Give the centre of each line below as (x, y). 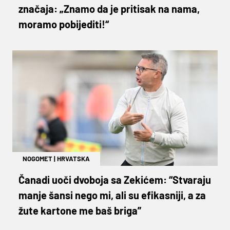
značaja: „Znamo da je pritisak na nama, (109, 8)
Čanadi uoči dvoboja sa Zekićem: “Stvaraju (115, 179)
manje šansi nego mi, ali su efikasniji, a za (112, 195)
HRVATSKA (73, 158)
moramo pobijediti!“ (64, 24)
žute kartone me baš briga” (80, 210)
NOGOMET (37, 158)
